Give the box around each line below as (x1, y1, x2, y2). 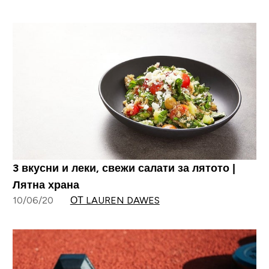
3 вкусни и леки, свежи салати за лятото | (12, 162, 235, 175)
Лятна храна (12, 179, 79, 192)
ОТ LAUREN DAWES (70, 195, 160, 206)
